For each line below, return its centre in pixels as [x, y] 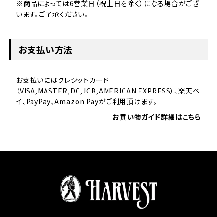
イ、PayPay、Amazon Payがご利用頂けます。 [86, 101]
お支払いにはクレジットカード [62, 80]
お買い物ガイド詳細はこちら [157, 117]
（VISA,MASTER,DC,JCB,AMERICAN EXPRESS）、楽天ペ [108, 91]
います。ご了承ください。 [52, 14]
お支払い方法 [46, 50]
